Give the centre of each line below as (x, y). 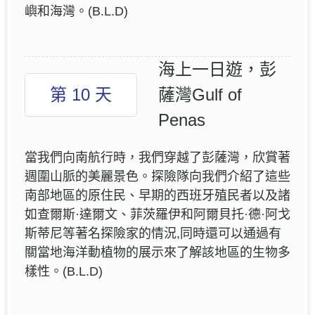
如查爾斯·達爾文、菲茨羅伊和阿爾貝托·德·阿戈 (157, 214)
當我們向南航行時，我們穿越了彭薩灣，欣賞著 (157, 157)
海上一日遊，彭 (217, 69)
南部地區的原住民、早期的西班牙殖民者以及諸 (157, 195)
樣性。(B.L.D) (64, 271)
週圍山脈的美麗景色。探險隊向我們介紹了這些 (157, 176)
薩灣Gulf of (200, 94)
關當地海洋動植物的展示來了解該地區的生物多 (157, 252)
